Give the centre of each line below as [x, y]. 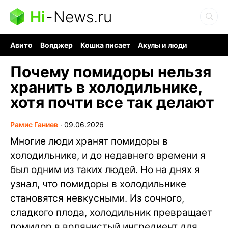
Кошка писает [105, 45]
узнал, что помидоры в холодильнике [98, 184]
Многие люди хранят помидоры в [89, 141]
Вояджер [56, 45]
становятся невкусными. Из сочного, [97, 198]
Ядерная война [37, 54]
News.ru [83, 17]
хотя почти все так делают [112, 102]
